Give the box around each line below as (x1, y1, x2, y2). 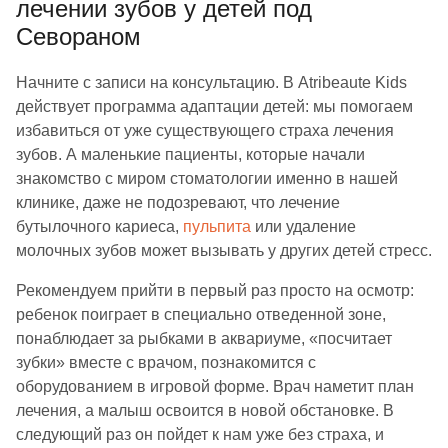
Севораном (16, 23, 141, 50)
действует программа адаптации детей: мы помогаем (16, 98, 413, 115)
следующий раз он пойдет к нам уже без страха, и (16, 426, 384, 443)
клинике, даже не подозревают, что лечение (16, 194, 340, 211)
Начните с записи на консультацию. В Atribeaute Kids (16, 74, 407, 91)
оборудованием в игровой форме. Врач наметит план (16, 378, 414, 395)
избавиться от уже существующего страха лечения (16, 122, 394, 139)
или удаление (251, 218, 356, 235)
